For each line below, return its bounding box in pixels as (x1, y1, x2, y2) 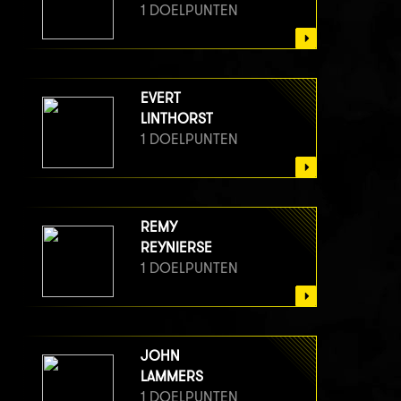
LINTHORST (141, 109, 213, 127)
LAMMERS (141, 367, 203, 385)
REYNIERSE (141, 238, 212, 256)
